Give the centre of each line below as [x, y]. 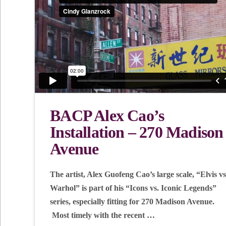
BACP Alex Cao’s [107, 116]
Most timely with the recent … [103, 215]
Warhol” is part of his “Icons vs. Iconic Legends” [133, 188]
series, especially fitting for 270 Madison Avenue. [132, 202]
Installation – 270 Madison [137, 132]
